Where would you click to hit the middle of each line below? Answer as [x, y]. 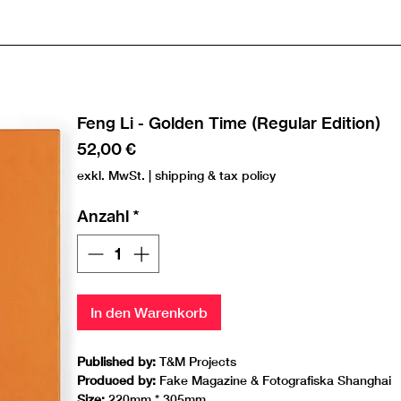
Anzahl [103, 216]
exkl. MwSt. [111, 175]
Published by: [117, 361]
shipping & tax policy [216, 175]
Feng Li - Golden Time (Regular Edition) [229, 123]
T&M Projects [196, 361]
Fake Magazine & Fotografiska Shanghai [274, 380]
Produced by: [117, 380]
